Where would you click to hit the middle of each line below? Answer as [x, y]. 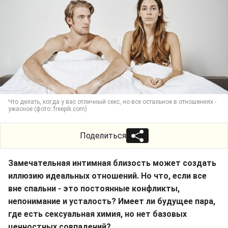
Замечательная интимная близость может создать [112, 163]
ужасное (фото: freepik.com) [48, 109]
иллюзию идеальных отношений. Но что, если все [107, 176]
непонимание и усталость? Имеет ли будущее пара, [112, 202]
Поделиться [103, 136]
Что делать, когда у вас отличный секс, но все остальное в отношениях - [112, 102]
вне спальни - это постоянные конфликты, [94, 189]
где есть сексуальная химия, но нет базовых [97, 214]
